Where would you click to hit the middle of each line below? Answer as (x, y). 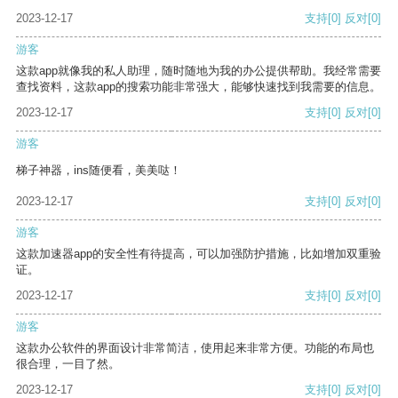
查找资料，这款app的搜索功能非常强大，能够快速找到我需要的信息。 (199, 87)
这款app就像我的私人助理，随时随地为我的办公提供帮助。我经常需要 (199, 71)
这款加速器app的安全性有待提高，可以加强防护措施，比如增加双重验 (199, 254)
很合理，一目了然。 (68, 364)
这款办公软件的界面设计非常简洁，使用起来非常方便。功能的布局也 (195, 348)
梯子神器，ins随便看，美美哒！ (99, 171)
